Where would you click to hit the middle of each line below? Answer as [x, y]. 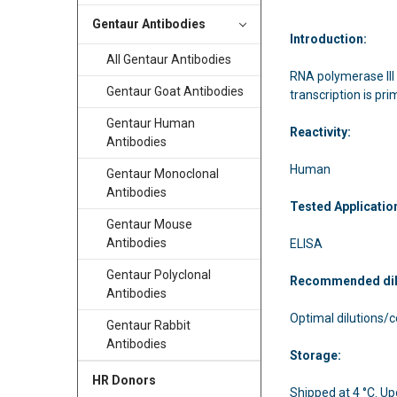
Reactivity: [327, 132]
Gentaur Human [150, 124]
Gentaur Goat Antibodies [175, 92]
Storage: [327, 355]
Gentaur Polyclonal [158, 275]
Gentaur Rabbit [148, 326]
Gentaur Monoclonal [162, 174]
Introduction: [330, 39]
